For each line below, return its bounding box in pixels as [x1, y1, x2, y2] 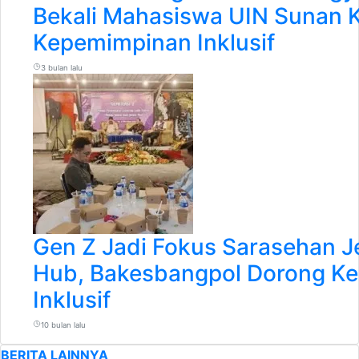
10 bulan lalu [40, 321, 86, 329]
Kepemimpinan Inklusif [33, 29, 275, 56]
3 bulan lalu [40, 63, 83, 72]
